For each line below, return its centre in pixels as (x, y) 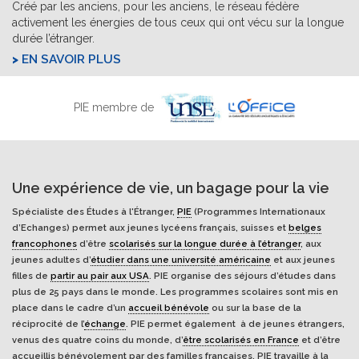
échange (105, 324)
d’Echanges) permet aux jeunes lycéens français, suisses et (150, 228)
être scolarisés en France (241, 340)
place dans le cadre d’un (70, 308)
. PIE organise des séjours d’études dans (242, 276)
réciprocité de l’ (48, 324)
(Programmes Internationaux (258, 212)
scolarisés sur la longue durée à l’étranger (205, 244)
